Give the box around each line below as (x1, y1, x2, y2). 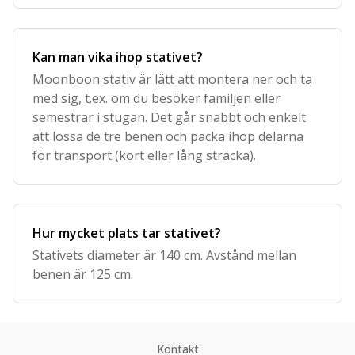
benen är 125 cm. (32, 265, 133, 283)
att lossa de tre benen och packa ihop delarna (32, 128, 303, 145)
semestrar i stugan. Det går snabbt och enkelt (32, 109, 306, 126)
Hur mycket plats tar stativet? (32, 224, 221, 242)
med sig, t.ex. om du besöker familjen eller (32, 90, 281, 107)
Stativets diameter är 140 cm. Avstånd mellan (32, 246, 296, 264)
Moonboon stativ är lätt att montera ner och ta (32, 71, 312, 88)
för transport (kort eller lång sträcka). (32, 147, 256, 164)
